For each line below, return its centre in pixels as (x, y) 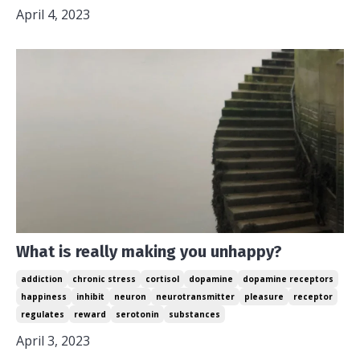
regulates (43, 315)
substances (194, 315)
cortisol (162, 279)
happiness (44, 297)
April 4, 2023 (53, 14)
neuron (130, 297)
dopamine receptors (288, 279)
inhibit (90, 297)
